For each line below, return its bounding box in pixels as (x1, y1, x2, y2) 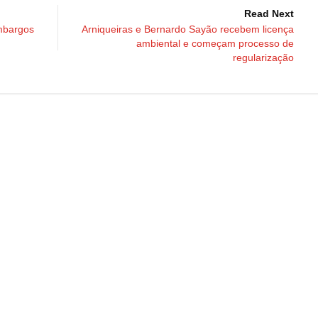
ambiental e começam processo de (136, 38, 294, 50)
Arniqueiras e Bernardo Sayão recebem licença (82, 23, 294, 35)
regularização (233, 52, 294, 64)
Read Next (244, 8, 294, 20)
